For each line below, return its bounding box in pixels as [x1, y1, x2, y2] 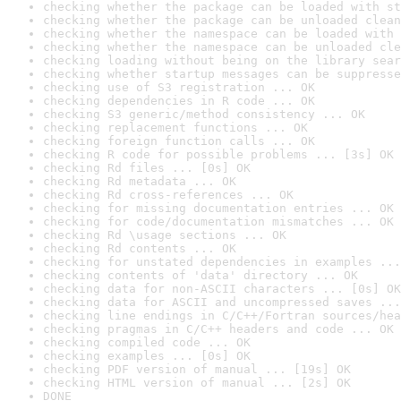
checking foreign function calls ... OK [43, 134, 315, 148]
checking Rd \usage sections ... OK [43, 228, 286, 242]
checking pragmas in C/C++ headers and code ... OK [43, 322, 394, 336]
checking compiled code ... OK [43, 336, 251, 349]
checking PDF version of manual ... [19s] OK [43, 363, 351, 376]
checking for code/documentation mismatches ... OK [43, 215, 394, 228]
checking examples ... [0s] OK [43, 349, 251, 363]
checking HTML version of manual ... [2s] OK [43, 376, 351, 389]
